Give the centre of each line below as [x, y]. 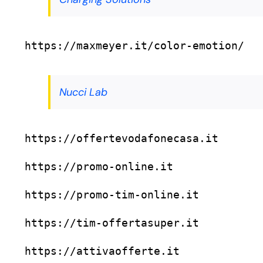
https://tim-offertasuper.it [112, 223]
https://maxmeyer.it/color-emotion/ [134, 46]
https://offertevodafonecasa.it [122, 139]
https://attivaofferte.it [102, 251]
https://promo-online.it [99, 167]
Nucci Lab [83, 92]
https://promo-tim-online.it [112, 195]
